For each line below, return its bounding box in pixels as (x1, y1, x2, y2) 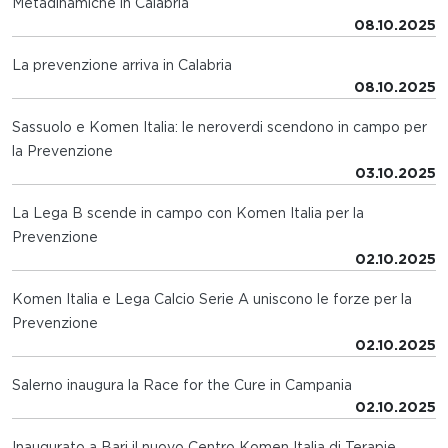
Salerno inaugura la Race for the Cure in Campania (12, 376, 352, 393)
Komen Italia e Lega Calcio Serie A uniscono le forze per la (12, 290, 412, 307)
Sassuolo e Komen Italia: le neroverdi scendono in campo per (12, 118, 427, 135)
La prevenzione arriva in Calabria (12, 56, 232, 73)
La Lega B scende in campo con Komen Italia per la (12, 204, 364, 221)
